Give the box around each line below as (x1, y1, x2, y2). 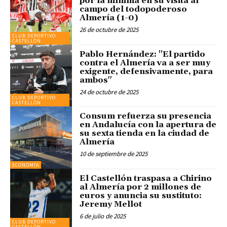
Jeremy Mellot (80, 199, 142, 209)
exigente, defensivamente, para (80, 66, 213, 77)
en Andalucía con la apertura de (80, 120, 217, 130)
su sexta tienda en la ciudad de (80, 128, 210, 139)
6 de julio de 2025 (80, 211, 126, 220)
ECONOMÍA (12, 161, 39, 168)
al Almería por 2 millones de (80, 181, 202, 192)
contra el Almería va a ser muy (80, 57, 211, 68)
